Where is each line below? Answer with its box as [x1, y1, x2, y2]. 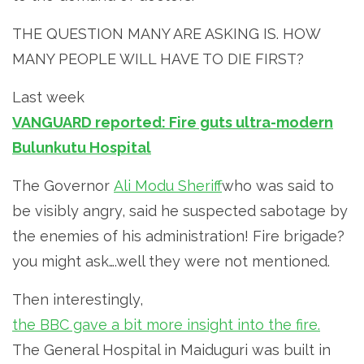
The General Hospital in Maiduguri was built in [12, 340, 331, 358]
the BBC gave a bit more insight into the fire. [12, 315, 320, 333]
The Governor [12, 176, 114, 194]
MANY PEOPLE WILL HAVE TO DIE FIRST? [12, 50, 304, 67]
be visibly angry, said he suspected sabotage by [12, 201, 348, 219]
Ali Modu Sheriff [114, 176, 222, 194]
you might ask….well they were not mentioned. [12, 252, 330, 270]
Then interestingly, [12, 290, 143, 308]
